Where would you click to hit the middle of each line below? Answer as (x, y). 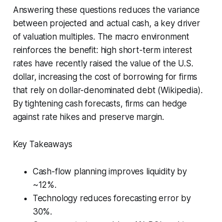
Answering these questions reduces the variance (106, 10)
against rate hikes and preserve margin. (88, 117)
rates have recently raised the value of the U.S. (103, 63)
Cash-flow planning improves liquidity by (110, 171)
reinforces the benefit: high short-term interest (102, 50)
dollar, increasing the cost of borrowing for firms (105, 77)
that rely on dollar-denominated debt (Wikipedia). (108, 90)
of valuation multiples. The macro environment (101, 36)
